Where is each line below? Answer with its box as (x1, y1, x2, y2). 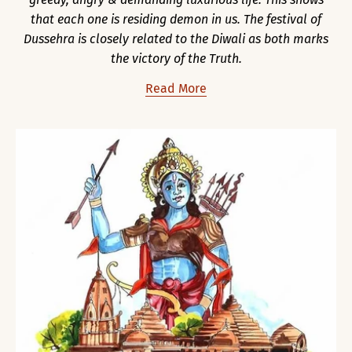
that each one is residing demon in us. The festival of (31, 11, 321, 27)
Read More (145, 80, 207, 96)
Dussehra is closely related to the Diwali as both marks (24, 31, 328, 46)
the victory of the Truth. (110, 50, 242, 66)
